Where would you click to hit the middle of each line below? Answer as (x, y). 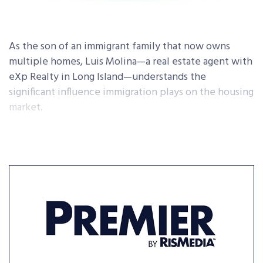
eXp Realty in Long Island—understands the (107, 77)
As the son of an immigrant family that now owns (119, 47)
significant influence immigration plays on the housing (131, 93)
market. (27, 108)
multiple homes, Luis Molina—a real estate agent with (131, 62)
